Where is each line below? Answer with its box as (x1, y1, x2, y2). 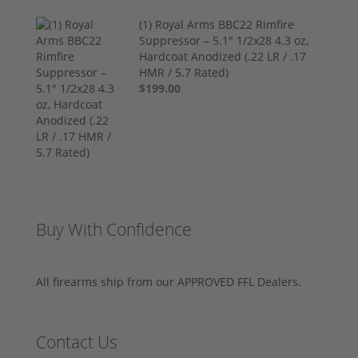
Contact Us (36, 330, 117, 353)
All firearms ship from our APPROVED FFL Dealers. (36, 273, 301, 289)
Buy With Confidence (36, 217, 192, 241)
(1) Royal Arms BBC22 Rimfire (139, 16, 295, 32)
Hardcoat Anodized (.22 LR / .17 (139, 48, 307, 64)
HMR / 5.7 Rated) (139, 64, 229, 80)
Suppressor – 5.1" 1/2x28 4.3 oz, (139, 32, 309, 48)
